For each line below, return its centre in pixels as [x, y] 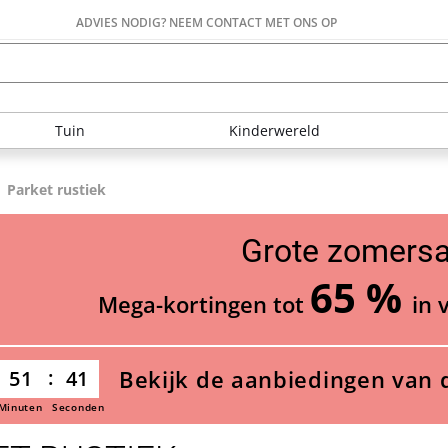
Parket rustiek [56, 189]
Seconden [78, 407]
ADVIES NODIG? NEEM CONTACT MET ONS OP [206, 22]
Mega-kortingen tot [204, 304]
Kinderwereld [274, 130]
